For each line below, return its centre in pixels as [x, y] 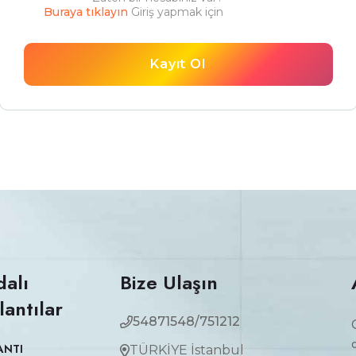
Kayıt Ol [178, 64]
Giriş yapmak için [175, 12]
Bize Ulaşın [169, 282]
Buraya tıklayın [85, 12]
